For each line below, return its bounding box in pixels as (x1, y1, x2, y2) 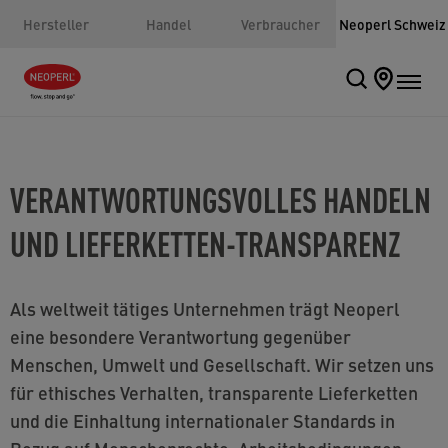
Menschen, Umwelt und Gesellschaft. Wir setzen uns (10, 352, 434, 377)
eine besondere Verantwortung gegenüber (10, 324, 351, 349)
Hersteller (23, 14, 89, 34)
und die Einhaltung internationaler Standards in (10, 408, 395, 433)
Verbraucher (240, 14, 320, 34)
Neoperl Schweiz (338, 14, 446, 34)
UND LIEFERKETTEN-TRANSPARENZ (10, 220, 401, 265)
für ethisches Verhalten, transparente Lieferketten (10, 380, 418, 405)
